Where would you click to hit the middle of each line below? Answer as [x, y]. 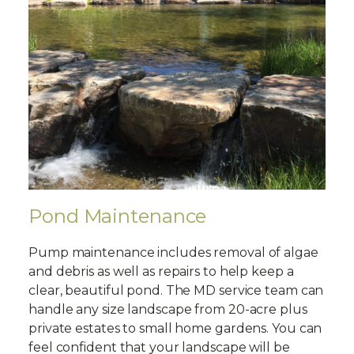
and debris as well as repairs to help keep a [161, 272]
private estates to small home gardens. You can [175, 329]
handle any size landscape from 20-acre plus [168, 310]
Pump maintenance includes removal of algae [173, 253]
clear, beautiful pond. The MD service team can [176, 291]
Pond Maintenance [118, 217]
